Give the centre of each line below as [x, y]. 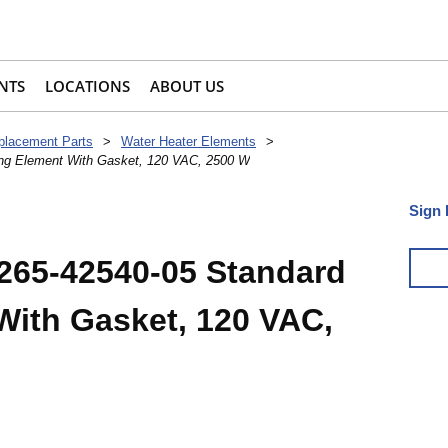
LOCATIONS [87, 86]
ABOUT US [187, 86]
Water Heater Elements [188, 142]
